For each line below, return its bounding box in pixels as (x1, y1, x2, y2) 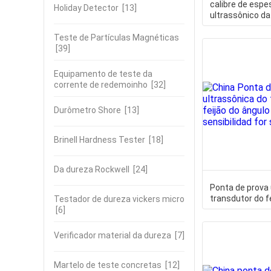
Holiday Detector (54, 3, 119, 13)
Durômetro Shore (54, 105, 121, 115)
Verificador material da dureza (54, 230, 171, 240)
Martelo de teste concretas (54, 260, 162, 270)
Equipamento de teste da (54, 69, 152, 79)
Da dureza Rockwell (54, 165, 129, 174)
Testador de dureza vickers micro (54, 194, 184, 204)
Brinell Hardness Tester (54, 135, 145, 145)
